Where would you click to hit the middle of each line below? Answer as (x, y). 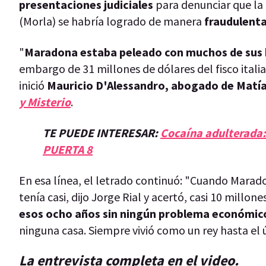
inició (33, 85)
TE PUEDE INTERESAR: (102, 132)
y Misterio (45, 102)
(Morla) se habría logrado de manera (112, 21)
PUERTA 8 (68, 149)
